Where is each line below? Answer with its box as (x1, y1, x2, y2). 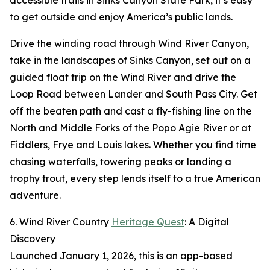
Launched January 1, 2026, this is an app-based (10, 250, 233, 262)
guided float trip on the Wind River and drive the (10, 71, 236, 84)
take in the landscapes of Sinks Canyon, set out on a (10, 54, 251, 67)
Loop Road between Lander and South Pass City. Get (10, 88, 257, 101)
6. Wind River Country (10, 216, 111, 228)
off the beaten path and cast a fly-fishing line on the (10, 105, 252, 118)
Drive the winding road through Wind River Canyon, (10, 37, 249, 50)
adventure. (10, 189, 61, 202)
